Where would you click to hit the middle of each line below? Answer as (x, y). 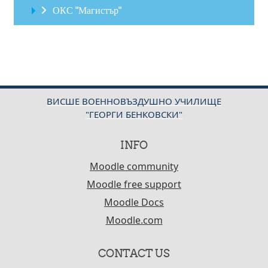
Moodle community (134, 167)
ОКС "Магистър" (87, 10)
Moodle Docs (134, 202)
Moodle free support (134, 185)
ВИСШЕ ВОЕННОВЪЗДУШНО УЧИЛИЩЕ (134, 101)
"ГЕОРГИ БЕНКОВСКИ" (134, 115)
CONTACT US (134, 254)
